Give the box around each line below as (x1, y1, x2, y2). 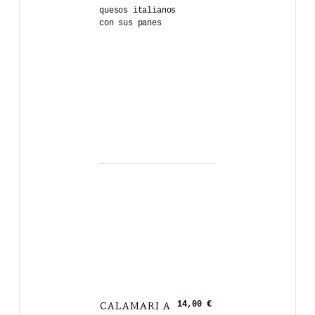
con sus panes (99, 18, 162, 28)
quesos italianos (99, 5, 176, 15)
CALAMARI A (99, 296, 171, 312)
